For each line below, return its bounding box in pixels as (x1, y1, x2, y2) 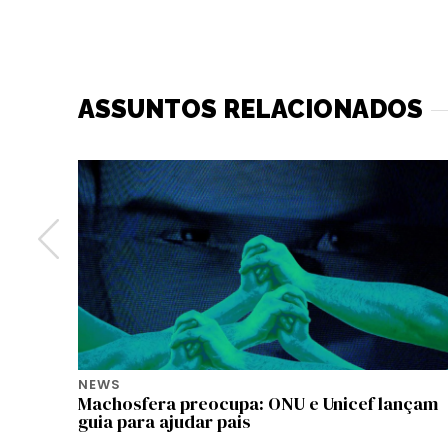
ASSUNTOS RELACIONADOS (78, 94, 423, 125)
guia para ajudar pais (78, 408, 251, 434)
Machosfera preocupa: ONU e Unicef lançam (78, 390, 438, 416)
